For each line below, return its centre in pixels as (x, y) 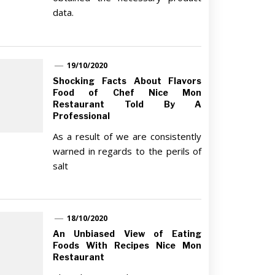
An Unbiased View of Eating (127, 234)
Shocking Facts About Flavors (127, 80)
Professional (81, 115)
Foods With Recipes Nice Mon (127, 246)
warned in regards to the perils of (127, 151)
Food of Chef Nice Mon (127, 92)
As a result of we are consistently (127, 136)
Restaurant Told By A (127, 104)
